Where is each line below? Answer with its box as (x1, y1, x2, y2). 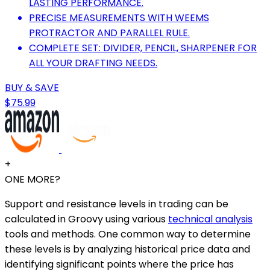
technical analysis (168, 212, 253, 227)
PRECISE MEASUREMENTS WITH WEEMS (29, 11, 209, 25)
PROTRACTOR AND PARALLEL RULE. (29, 26, 190, 40)
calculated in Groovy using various (5, 212, 168, 227)
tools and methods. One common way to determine (5, 227, 251, 242)
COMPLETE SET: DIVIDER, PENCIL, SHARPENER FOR (29, 41, 257, 55)
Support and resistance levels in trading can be (5, 197, 228, 212)
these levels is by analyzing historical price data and (5, 242, 250, 257)
